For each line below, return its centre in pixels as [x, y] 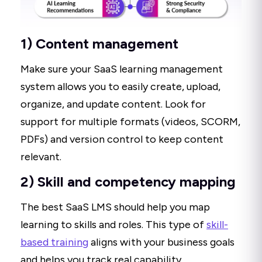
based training [54, 242]
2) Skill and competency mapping [128, 182]
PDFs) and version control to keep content [122, 139]
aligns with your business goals [161, 242]
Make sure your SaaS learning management [122, 69]
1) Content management [99, 44]
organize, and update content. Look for [113, 104]
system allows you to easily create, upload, [120, 87]
